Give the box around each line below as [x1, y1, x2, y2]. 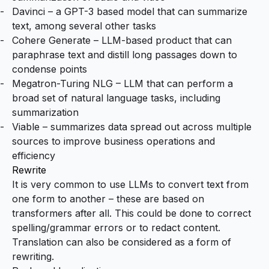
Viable [12, 120, 40, 133]
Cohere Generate [12, 34, 91, 46]
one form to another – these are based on [12, 192, 204, 205]
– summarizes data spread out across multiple [40, 120, 252, 133]
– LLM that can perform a [113, 77, 233, 89]
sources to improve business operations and [12, 134, 215, 147]
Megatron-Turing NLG [12, 77, 113, 89]
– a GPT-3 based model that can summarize [45, 5, 247, 17]
